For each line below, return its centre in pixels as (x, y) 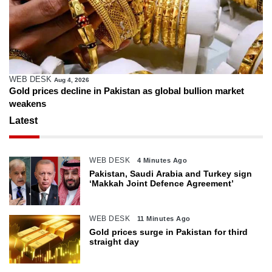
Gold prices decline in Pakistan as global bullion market (127, 90)
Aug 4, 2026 (72, 80)
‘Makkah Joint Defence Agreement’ (162, 183)
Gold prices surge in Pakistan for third (169, 232)
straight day (114, 241)
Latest (23, 120)
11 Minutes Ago (164, 218)
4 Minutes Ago (162, 160)
